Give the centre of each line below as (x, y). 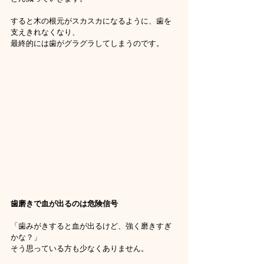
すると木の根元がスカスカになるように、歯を (91, 21)
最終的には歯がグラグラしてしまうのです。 (87, 43)
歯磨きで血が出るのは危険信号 (64, 204)
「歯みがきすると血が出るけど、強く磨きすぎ (91, 226)
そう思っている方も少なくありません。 (80, 249)
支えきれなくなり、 (45, 32)
